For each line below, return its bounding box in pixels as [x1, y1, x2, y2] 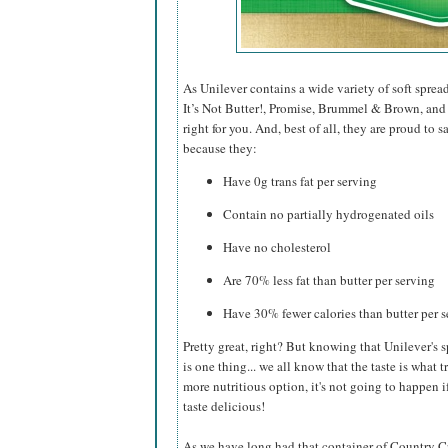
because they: [183, 139, 257, 158]
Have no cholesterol [223, 238, 331, 257]
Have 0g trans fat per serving [223, 172, 377, 191]
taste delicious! [183, 397, 265, 416]
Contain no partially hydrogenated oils [223, 205, 434, 224]
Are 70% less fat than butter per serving [223, 271, 435, 290]
